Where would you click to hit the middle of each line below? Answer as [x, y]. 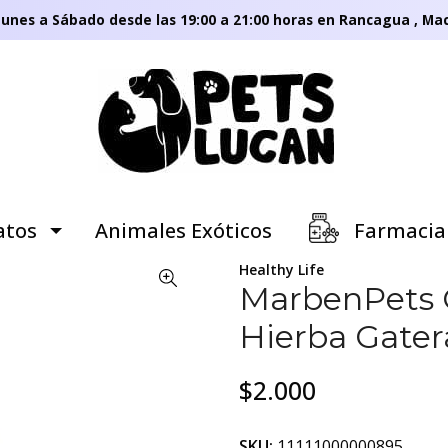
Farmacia [397, 230]
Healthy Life [281, 269]
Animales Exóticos [183, 230]
